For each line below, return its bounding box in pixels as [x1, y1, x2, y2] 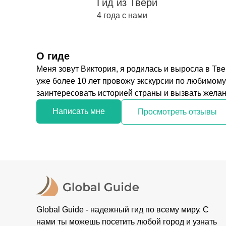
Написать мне [52, 107, 105, 116]
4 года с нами [97, 11, 147, 20]
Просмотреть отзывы [138, 107, 217, 116]
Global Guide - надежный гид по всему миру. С [36, 205, 209, 214]
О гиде [36, 50, 70, 62]
